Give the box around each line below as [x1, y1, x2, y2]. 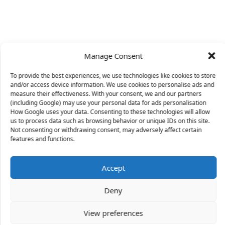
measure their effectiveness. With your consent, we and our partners [10, 89, 201, 98]
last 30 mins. [20, 204, 68, 215]
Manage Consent [84, 51, 143, 61]
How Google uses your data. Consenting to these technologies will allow [10, 107, 209, 116]
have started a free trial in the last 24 [55, 182, 186, 193]
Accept [101, 162, 125, 173]
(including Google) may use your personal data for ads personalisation [10, 98, 206, 107]
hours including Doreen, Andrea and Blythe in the [20, 193, 192, 204]
